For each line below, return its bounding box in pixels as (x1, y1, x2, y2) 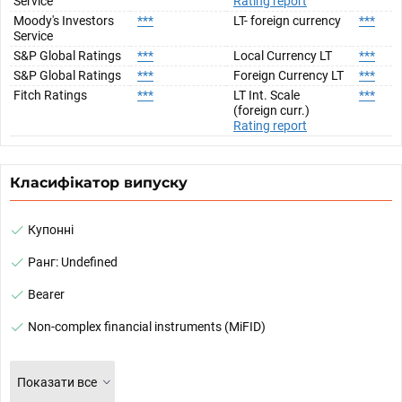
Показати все (17, 374, 97, 389)
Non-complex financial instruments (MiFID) (28, 319, 266, 334)
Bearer (28, 286, 65, 301)
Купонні (28, 222, 74, 237)
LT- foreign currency (233, 13, 341, 28)
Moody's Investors (13, 13, 114, 28)
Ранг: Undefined (28, 254, 118, 269)
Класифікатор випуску (10, 173, 188, 191)
